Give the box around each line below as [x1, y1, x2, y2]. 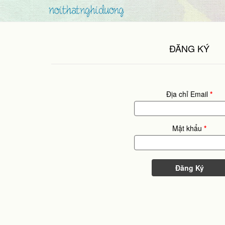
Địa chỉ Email [166, 89, 210, 99]
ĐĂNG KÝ [169, 42, 209, 55]
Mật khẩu [172, 123, 204, 133]
